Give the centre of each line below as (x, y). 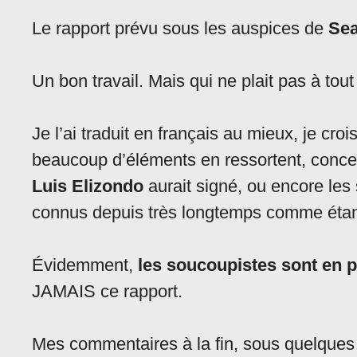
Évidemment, (85, 265)
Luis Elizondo (88, 186)
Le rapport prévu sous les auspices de (180, 29)
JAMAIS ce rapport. (107, 292)
